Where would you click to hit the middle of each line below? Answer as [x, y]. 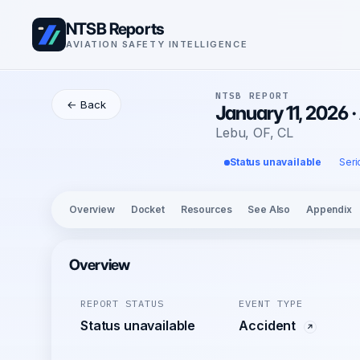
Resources [206, 209]
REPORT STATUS [122, 303]
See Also [269, 209]
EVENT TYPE [271, 303]
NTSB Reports [115, 28]
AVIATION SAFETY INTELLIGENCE [157, 44]
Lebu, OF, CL [255, 133]
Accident [269, 325]
